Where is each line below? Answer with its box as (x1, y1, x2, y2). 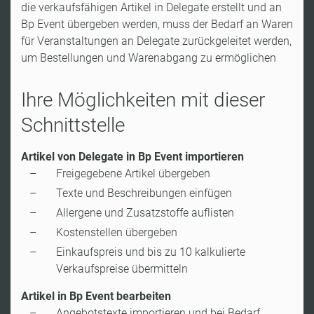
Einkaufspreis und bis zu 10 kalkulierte (56, 245, 245, 259)
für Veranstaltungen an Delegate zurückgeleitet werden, (21, 34, 292, 48)
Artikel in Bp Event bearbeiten (21, 289, 171, 303)
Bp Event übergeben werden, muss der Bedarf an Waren (21, 18, 293, 31)
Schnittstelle (21, 114, 125, 137)
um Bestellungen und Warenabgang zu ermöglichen (21, 51, 276, 64)
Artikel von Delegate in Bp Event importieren (21, 150, 244, 163)
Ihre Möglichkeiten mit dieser (21, 88, 265, 111)
